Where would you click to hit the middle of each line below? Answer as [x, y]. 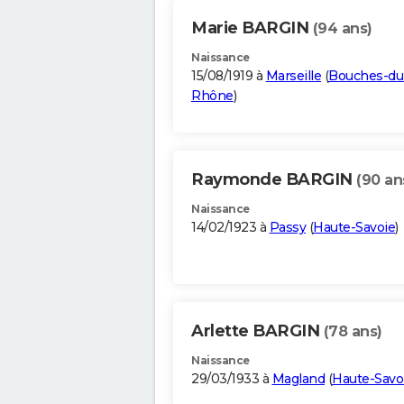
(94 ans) [342, 29]
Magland [298, 379]
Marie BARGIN [252, 28]
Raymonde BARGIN [274, 180]
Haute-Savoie [354, 228]
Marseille [293, 76]
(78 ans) [353, 332]
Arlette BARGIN [257, 331]
